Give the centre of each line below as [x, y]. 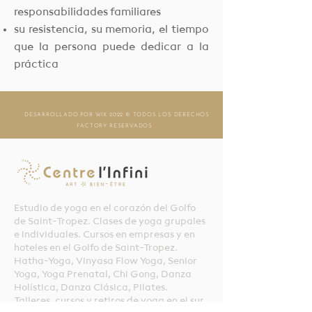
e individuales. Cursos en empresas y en [104, 235]
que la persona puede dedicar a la [111, 47]
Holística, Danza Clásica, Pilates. [91, 288]
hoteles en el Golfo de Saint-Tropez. [96, 248]
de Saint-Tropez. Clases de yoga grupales [110, 221]
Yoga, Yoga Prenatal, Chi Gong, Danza [103, 274]
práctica [36, 65]
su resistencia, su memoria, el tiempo [111, 30]
